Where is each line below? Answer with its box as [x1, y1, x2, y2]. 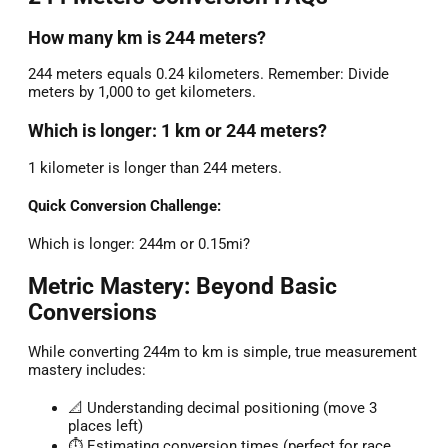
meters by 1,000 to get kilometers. [28, 83, 256, 102]
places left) [68, 417, 143, 436]
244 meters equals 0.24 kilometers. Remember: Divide [28, 65, 389, 84]
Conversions [28, 298, 157, 325]
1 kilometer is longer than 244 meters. [28, 158, 282, 177]
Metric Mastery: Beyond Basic [28, 272, 337, 299]
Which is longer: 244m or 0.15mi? [28, 234, 250, 253]
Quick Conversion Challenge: [28, 196, 221, 215]
